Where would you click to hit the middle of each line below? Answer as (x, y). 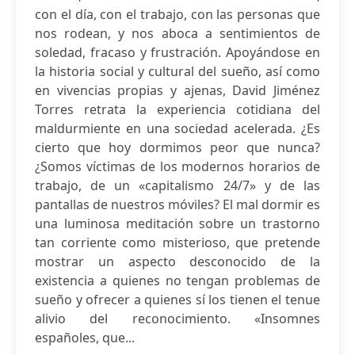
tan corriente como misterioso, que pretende (177, 242)
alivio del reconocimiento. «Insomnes (177, 319)
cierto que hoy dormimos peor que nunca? (177, 147)
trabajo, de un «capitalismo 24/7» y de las (177, 185)
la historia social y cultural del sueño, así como (177, 71)
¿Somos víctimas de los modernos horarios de (177, 166)
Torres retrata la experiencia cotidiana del (177, 109)
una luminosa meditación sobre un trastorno (177, 223)
